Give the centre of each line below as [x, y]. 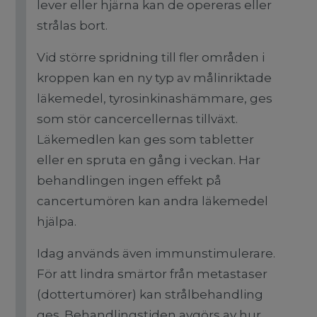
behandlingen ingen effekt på [129, 180]
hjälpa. [57, 221]
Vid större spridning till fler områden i [151, 57]
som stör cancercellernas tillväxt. [138, 119]
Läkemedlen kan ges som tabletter [146, 139]
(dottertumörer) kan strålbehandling [150, 294]
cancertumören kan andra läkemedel [153, 201]
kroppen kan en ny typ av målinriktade [155, 78]
